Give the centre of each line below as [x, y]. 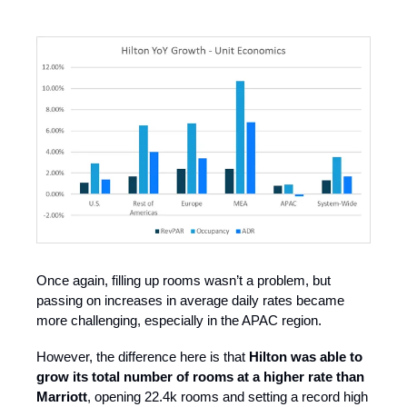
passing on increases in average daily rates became [190, 301]
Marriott [62, 397]
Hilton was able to [306, 357]
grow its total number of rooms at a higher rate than [200, 377]
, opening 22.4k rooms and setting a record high [228, 397]
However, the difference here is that [143, 357]
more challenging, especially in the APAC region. [179, 321]
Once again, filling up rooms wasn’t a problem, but [184, 281]
